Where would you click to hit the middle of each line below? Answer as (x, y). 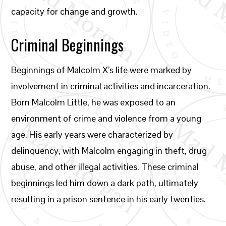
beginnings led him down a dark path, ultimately (105, 183)
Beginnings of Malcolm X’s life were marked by (102, 70)
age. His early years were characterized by (92, 134)
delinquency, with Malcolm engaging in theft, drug (109, 151)
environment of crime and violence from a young (106, 118)
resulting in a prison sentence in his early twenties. (109, 199)
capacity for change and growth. (75, 11)
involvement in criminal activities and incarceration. (111, 86)
